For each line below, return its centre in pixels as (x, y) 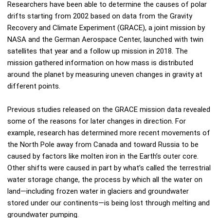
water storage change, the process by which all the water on (105, 180)
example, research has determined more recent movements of (109, 133)
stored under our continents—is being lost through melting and (109, 203)
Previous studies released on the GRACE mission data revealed (109, 110)
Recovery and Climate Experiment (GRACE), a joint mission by (106, 28)
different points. (34, 86)
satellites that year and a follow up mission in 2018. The (98, 51)
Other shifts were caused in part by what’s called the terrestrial (109, 168)
